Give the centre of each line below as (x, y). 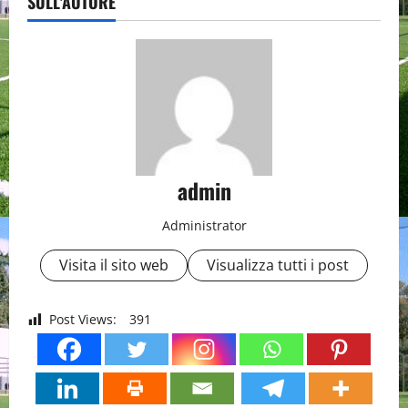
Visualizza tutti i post (278, 265)
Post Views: (83, 320)
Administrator (204, 226)
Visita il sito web (114, 265)
